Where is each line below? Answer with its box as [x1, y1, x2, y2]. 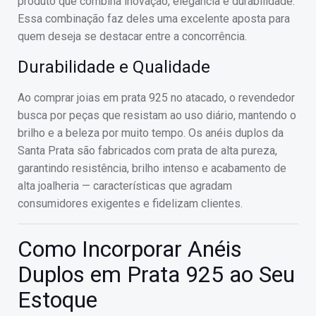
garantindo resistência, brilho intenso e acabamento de [18, 162, 286, 175]
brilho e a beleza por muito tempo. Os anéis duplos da [18, 126, 284, 140]
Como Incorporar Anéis [18, 236, 242, 262]
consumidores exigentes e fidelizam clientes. [18, 197, 243, 210]
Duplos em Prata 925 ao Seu [18, 261, 295, 288]
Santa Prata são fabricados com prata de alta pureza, [18, 144, 277, 157]
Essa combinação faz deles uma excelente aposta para [18, 12, 290, 25]
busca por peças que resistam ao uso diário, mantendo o [18, 109, 296, 122]
